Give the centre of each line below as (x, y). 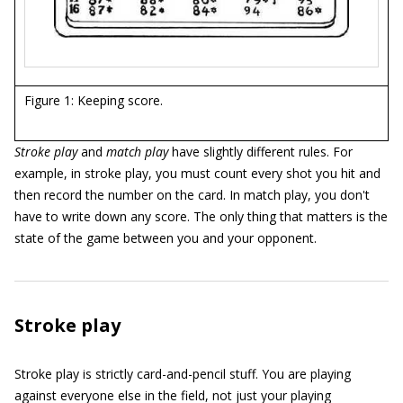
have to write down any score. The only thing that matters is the (201, 216)
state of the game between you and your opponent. (166, 238)
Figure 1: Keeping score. (94, 100)
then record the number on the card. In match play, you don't (192, 195)
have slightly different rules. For (260, 152)
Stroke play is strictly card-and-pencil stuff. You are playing (183, 374)
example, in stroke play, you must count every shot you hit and (197, 173)
